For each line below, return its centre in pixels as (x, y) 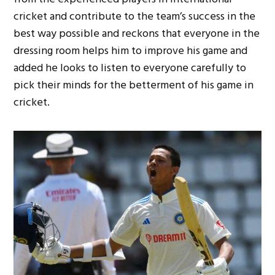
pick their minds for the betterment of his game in (134, 85)
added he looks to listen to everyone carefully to (130, 68)
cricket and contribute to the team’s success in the (135, 16)
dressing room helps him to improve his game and (131, 50)
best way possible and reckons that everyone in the (137, 33)
